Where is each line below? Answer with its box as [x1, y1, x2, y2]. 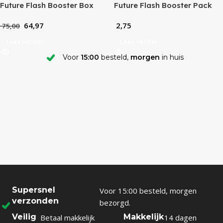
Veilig [12, 212, 36, 222]
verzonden [12, 196, 59, 206]
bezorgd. [99, 197, 130, 208]
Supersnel [12, 185, 55, 195]
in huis [159, 53, 184, 62]
